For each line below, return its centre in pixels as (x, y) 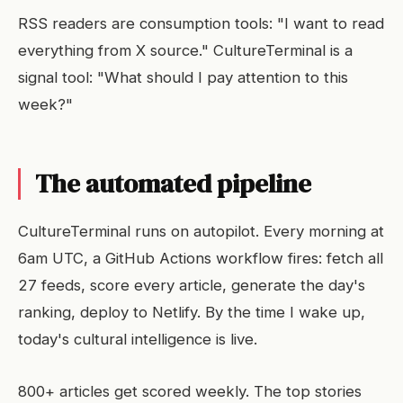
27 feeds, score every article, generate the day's (192, 285)
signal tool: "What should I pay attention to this (183, 77)
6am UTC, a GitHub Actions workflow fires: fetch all (201, 258)
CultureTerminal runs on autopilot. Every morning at (201, 231)
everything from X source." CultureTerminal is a (185, 50)
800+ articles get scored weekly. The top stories (190, 391)
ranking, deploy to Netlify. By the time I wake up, (192, 312)
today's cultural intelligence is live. (138, 339)
